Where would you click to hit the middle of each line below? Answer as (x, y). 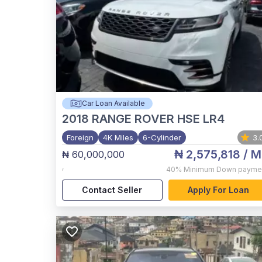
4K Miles (118, 137)
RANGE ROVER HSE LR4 (158, 119)
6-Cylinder (162, 137)
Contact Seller (112, 190)
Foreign (80, 137)
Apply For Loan (218, 190)
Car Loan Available (113, 103)
